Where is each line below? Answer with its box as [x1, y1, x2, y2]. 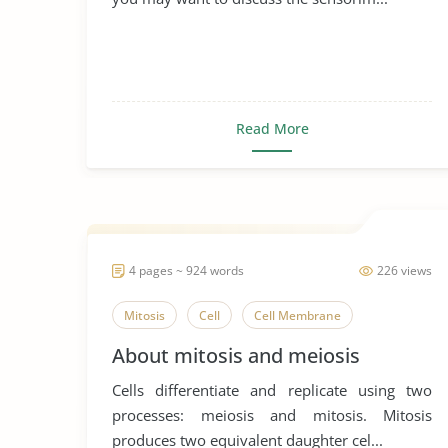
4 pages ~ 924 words [129, 262, 244, 279]
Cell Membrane [254, 307, 341, 324]
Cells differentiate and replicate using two [112, 380, 432, 400]
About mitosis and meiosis [112, 342, 360, 369]
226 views [377, 262, 432, 279]
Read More [235, 119, 309, 138]
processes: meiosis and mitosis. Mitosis [112, 405, 432, 425]
